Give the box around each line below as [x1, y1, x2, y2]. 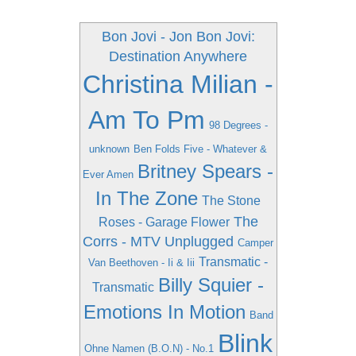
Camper [238, 237, 273, 249]
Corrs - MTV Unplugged [83, 234, 234, 250]
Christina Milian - [83, 70, 273, 99]
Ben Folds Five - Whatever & [133, 143, 267, 155]
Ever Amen [83, 168, 133, 180]
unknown [89, 143, 130, 155]
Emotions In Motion [83, 301, 246, 323]
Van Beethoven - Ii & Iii [88, 257, 195, 269]
